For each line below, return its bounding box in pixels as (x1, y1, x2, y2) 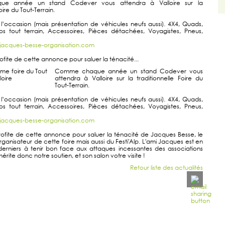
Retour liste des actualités (130, 163, 203, 172)
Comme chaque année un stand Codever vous (54, 66, 203, 75)
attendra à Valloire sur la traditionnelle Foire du (54, 73, 203, 82)
